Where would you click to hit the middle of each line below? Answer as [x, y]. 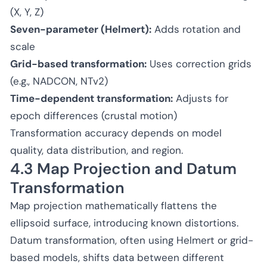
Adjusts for [201, 98]
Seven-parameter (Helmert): [81, 29]
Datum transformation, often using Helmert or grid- [132, 240]
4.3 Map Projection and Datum [123, 168]
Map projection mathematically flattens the [114, 205]
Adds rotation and [196, 29]
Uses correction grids [199, 63]
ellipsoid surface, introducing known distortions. [124, 223]
